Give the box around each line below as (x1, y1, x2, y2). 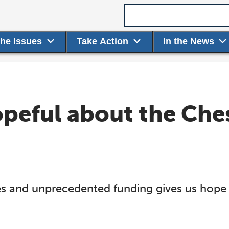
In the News (163, 36, 214, 47)
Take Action (77, 36, 129, 47)
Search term (123, 4, 175, 15)
